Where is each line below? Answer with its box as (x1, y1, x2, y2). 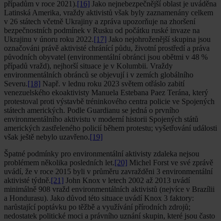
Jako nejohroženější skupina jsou (107, 35, 211, 43)
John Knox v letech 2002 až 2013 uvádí (64, 176, 190, 184)
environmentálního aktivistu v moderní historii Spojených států (4, 114, 198, 123)
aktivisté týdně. (4, 176, 51, 184)
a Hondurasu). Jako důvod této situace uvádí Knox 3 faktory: (4, 193, 194, 202)
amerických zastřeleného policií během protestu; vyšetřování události (4, 123, 217, 132)
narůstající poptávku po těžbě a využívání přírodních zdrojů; (4, 202, 190, 211)
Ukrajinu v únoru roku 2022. (4, 35, 94, 43)
